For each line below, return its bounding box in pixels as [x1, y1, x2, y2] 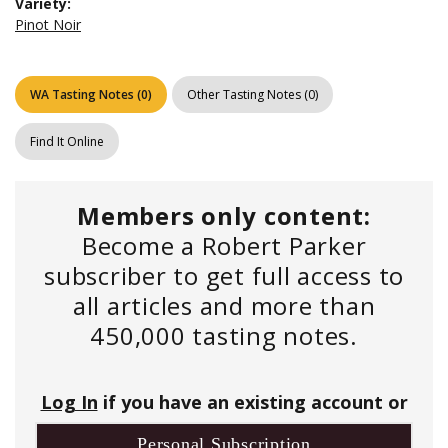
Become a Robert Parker [81, 229, 367, 262]
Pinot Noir [15, 15, 81, 34]
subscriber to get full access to [44, 259, 404, 292]
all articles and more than [72, 289, 376, 322]
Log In [40, 390, 98, 414]
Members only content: [77, 199, 371, 232]
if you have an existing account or [97, 390, 408, 414]
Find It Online [30, 133, 104, 150]
